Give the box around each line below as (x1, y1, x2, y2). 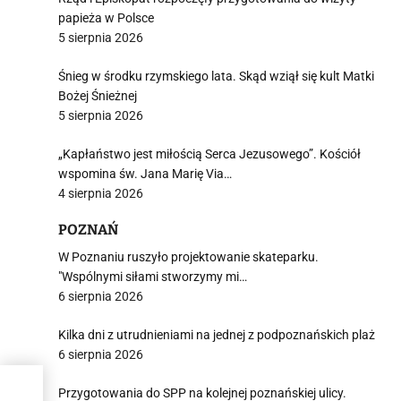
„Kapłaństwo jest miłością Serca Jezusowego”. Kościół (58, 147, 361, 161)
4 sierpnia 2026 (58, 186, 143, 200)
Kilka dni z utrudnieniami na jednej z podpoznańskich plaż (58, 328, 375, 342)
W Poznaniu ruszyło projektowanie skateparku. (58, 250, 319, 264)
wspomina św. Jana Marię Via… (58, 166, 232, 181)
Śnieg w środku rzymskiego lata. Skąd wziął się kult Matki (58, 69, 374, 83)
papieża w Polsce (58, 11, 154, 25)
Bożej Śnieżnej (58, 89, 137, 103)
